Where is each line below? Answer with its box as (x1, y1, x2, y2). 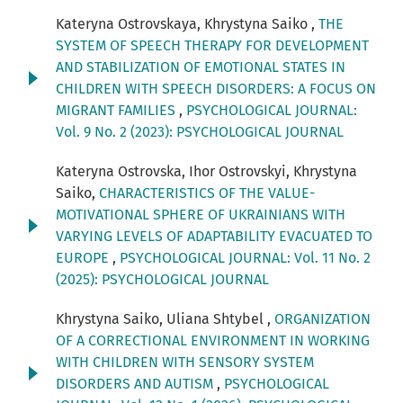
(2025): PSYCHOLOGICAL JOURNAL (56, 271, 269, 289)
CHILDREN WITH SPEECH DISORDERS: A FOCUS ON (56, 80, 376, 98)
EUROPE (56, 249, 112, 267)
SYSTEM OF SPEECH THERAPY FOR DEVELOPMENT (56, 37, 369, 55)
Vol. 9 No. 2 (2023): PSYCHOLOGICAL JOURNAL (56, 123, 344, 141)
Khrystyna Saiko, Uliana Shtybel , (56, 310, 274, 328)
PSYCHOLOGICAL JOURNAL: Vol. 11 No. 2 (120, 249, 371, 267)
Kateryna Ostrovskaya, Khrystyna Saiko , (56, 15, 318, 33)
